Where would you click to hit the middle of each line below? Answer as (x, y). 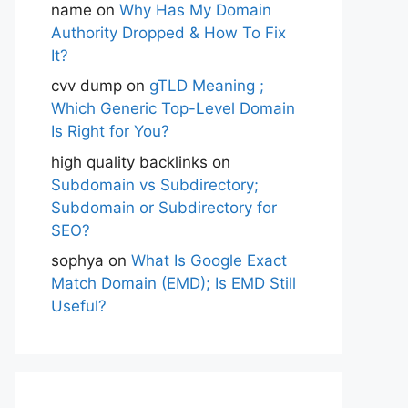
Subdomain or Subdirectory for (164, 207)
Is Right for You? (110, 131)
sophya (77, 260)
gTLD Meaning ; (207, 86)
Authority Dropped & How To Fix (168, 32)
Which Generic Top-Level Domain (173, 108)
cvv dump (87, 86)
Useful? (79, 306)
